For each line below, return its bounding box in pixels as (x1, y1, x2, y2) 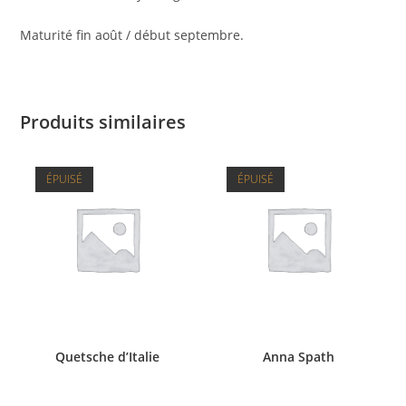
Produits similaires (20, 109, 187, 134)
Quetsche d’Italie (54, 347, 159, 365)
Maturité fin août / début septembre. (20, 25, 245, 43)
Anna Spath (263, 347, 335, 365)
